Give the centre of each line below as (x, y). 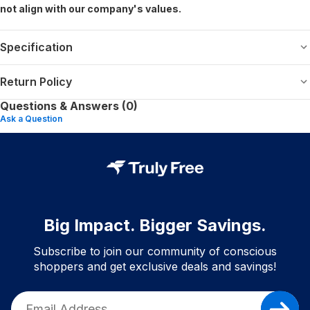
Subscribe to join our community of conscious (155, 251)
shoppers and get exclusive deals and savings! (155, 266)
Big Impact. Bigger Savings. (155, 225)
